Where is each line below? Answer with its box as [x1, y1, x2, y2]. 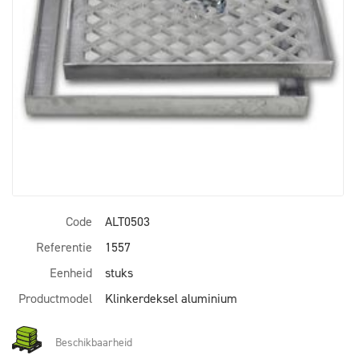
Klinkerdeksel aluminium [105, 289, 237, 307]
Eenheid [50, 264, 92, 281]
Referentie [36, 238, 92, 256]
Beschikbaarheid [55, 334, 132, 350]
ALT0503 [105, 212, 150, 230]
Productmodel [18, 289, 92, 307]
